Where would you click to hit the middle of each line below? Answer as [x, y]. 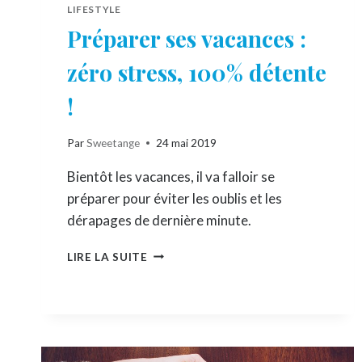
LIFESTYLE [94, 10]
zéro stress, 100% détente [197, 73]
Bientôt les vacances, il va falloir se [171, 176]
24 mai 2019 [187, 143]
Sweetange [114, 143]
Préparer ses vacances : [187, 39]
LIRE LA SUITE [107, 257]
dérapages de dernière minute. [159, 220]
